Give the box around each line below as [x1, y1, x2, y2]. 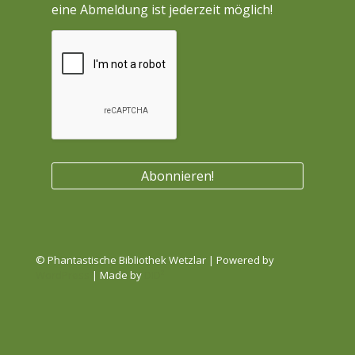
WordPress [36, 268, 90, 282]
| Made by [90, 268, 144, 282]
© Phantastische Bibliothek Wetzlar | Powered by [36, 253, 274, 267]
